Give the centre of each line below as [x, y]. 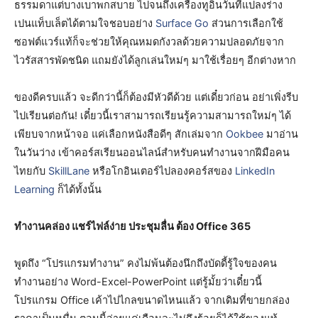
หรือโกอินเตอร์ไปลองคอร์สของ [162, 171]
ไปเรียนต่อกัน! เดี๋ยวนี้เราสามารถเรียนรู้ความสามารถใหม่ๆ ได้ [153, 115]
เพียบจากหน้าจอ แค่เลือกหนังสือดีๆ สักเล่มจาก [120, 134]
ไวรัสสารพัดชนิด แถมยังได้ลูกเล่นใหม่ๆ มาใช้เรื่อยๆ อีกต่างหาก [155, 60]
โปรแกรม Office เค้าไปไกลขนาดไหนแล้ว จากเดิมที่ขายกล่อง [152, 300]
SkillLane [69, 171]
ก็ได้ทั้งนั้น [78, 189]
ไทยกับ [31, 171]
